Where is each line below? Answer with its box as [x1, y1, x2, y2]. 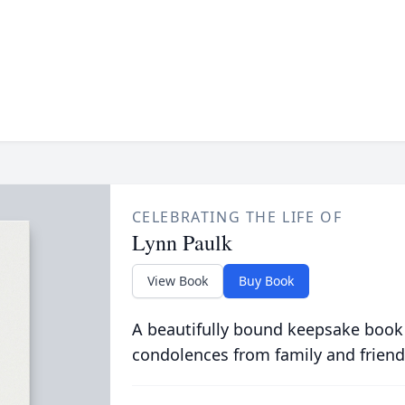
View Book [146, 272, 208, 289]
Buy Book [238, 272, 294, 289]
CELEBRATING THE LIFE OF [131, 207, 343, 227]
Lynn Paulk [131, 228, 232, 257]
